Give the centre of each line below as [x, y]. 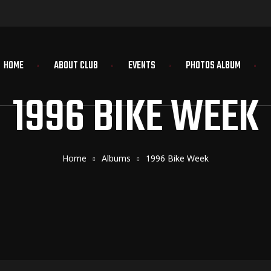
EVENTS [142, 66]
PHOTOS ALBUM [213, 66]
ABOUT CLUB [76, 66]
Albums [116, 158]
